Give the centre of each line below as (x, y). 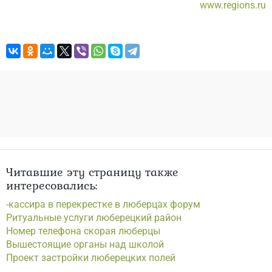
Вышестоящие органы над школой (85, 244)
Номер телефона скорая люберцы (83, 231)
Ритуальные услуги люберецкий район (94, 218)
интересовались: (52, 185)
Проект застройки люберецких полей (91, 258)
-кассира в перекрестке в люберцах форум (103, 204)
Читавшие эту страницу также (92, 172)
